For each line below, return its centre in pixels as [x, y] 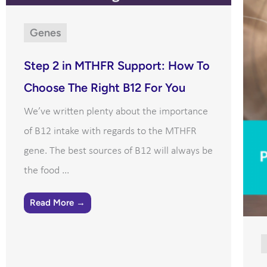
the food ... [46, 171]
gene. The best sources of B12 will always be [118, 151]
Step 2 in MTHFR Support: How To [117, 66]
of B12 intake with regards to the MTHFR [110, 132]
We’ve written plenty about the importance [116, 112]
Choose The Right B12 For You [105, 88]
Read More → [58, 203]
